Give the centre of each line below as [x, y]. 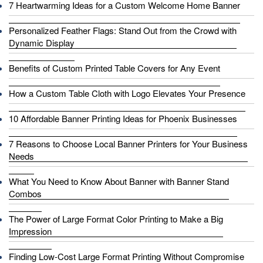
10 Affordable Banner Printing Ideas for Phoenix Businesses [123, 118]
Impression [30, 231]
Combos [25, 193]
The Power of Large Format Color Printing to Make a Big [116, 218]
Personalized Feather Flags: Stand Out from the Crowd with [123, 30]
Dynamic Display [42, 42]
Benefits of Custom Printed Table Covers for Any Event [114, 68]
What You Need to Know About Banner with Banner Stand [119, 181]
